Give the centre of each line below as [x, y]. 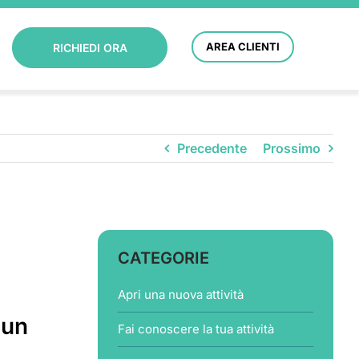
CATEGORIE [163, 258]
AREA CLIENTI [243, 46]
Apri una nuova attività [180, 294]
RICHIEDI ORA [90, 48]
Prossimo [292, 148]
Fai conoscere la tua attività [196, 329]
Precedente [212, 148]
